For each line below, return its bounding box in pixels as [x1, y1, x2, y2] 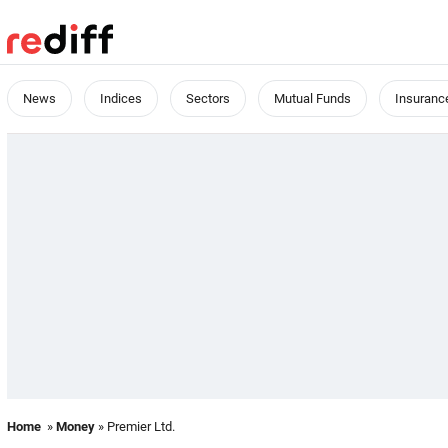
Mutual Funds [274, 91, 351, 106]
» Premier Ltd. [95, 419, 175, 434]
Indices [100, 91, 142, 106]
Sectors [186, 91, 230, 106]
